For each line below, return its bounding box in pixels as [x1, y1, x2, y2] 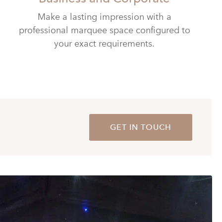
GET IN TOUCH [110, 122, 171, 132]
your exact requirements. [54, 38, 155, 50]
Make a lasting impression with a [37, 11, 171, 23]
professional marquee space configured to [18, 25, 190, 36]
